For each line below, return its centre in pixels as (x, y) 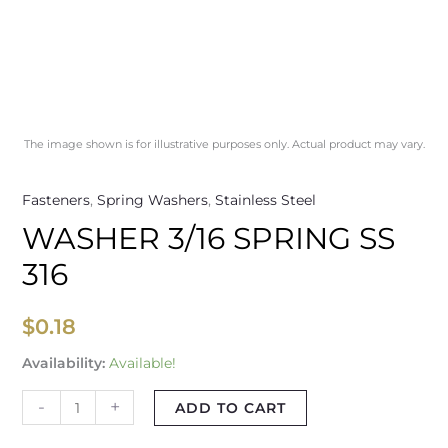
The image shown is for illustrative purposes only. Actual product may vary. (224, 144)
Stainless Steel (265, 200)
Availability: (63, 363)
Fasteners (55, 200)
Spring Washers (152, 200)
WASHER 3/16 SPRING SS (208, 239)
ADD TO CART (231, 408)
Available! (142, 363)
